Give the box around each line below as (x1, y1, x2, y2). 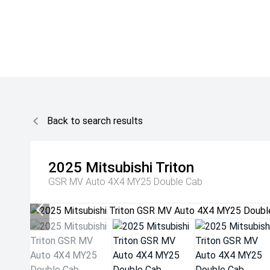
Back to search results (47, 115, 143, 127)
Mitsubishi (86, 159, 152, 176)
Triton (155, 159, 194, 176)
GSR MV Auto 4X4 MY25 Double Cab (48, 176, 202, 187)
